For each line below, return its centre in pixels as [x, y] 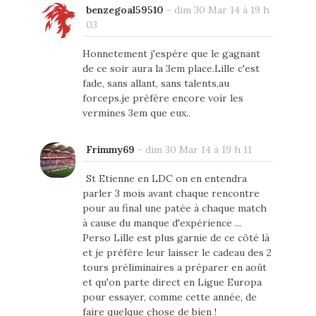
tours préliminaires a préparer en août [174, 267]
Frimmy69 [110, 149]
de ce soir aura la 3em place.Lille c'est [171, 68]
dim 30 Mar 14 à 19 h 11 [198, 149]
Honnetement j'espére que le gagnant [171, 53]
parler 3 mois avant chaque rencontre [171, 193]
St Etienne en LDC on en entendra [166, 178]
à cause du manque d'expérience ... [162, 223]
